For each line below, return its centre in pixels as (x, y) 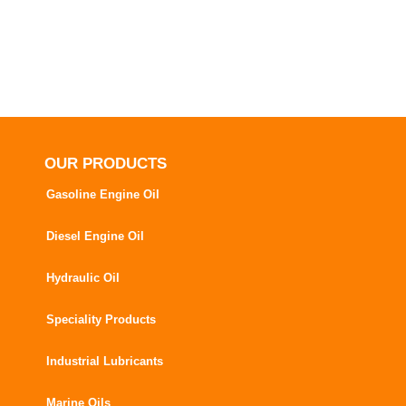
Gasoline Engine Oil (103, 194)
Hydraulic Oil (83, 278)
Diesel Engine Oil (95, 236)
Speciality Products (101, 319)
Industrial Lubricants (105, 361)
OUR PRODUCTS (106, 164)
